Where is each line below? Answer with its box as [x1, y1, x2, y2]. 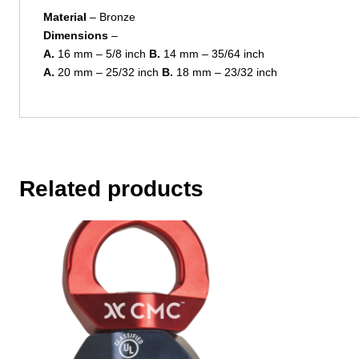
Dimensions [42, 29, 108, 42]
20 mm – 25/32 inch [54, 66, 162, 79]
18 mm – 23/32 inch [172, 66, 277, 79]
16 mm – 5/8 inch [54, 47, 149, 61]
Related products [19, 175, 204, 201]
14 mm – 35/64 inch [159, 47, 264, 61]
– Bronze [86, 10, 135, 24]
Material [42, 10, 87, 24]
